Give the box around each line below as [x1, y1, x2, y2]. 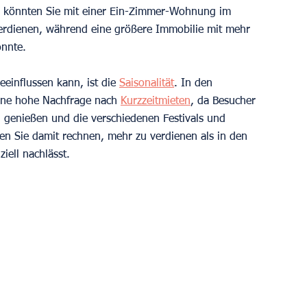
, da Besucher [191, 95, 259, 107]
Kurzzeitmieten [121, 95, 191, 107]
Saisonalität [119, 77, 174, 89]
